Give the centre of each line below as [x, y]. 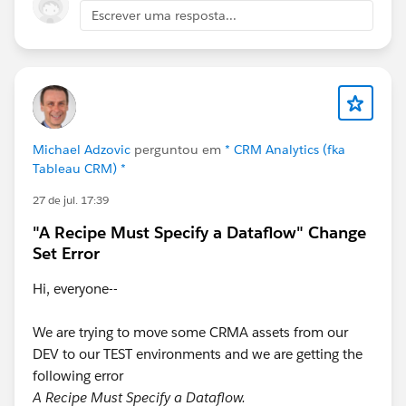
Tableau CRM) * [79, 168]
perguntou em [178, 149]
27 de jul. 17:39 [71, 199]
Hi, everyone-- [77, 288]
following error [78, 375]
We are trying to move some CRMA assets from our [190, 332]
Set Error [66, 253]
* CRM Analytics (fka [285, 149]
